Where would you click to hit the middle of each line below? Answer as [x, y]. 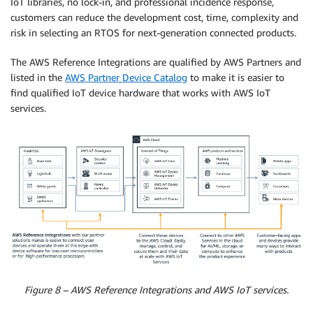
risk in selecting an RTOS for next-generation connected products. [153, 33]
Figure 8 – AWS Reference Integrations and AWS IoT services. [156, 290]
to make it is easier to [236, 78]
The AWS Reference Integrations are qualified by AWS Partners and [156, 62]
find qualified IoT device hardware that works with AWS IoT [140, 93]
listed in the [38, 78]
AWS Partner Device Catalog [126, 78]
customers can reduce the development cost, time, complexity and [154, 17]
